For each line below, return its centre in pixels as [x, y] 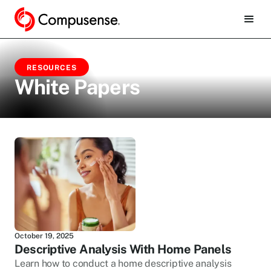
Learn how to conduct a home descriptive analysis [123, 263]
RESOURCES [52, 68]
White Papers [77, 87]
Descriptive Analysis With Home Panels [123, 249]
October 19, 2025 [44, 236]
